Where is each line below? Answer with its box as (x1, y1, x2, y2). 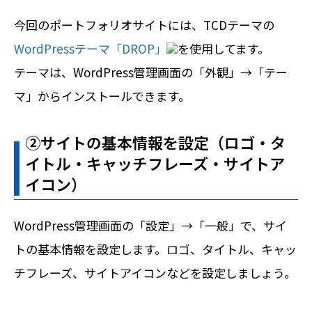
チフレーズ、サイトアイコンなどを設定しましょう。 (14, 263, 296, 281)
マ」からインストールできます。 (14, 86, 190, 104)
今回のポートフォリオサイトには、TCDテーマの (14, 15, 274, 33)
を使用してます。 (178, 39, 270, 57)
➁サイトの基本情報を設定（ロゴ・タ (25, 130, 286, 153)
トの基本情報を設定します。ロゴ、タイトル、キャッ (14, 240, 297, 258)
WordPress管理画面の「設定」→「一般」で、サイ (14, 216, 287, 234)
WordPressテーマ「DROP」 (14, 39, 166, 57)
